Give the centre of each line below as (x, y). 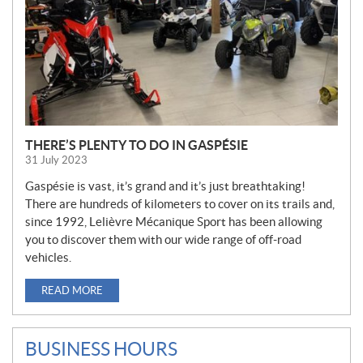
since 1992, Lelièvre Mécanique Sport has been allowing (174, 221)
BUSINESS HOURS (101, 349)
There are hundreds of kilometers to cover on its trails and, (180, 203)
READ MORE (72, 290)
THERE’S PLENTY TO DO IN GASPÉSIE (137, 145)
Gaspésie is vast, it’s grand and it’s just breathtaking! (165, 186)
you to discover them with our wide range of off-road (163, 239)
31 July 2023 (56, 160)
